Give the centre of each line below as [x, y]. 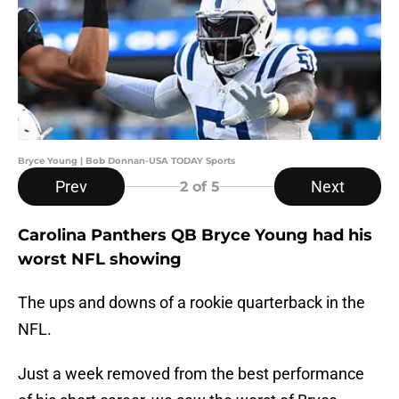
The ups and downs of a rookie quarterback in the [191, 303]
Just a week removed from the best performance [191, 374]
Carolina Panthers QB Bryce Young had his [195, 236]
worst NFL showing [100, 260]
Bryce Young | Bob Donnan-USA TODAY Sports [126, 161]
